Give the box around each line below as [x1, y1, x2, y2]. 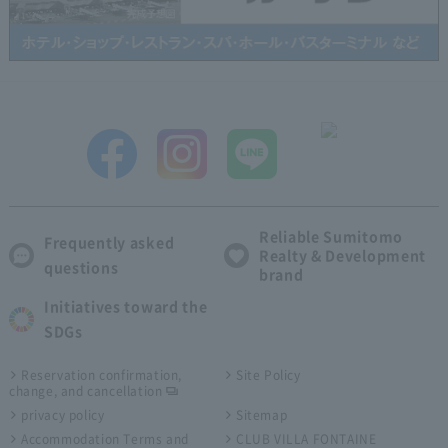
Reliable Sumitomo [258, 225, 403, 247]
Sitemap [235, 405, 288, 424]
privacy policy [20, 405, 105, 424]
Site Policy [235, 365, 301, 384]
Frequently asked [43, 232, 175, 254]
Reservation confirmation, [20, 365, 182, 384]
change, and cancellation [8, 381, 163, 400]
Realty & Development [258, 244, 427, 266]
